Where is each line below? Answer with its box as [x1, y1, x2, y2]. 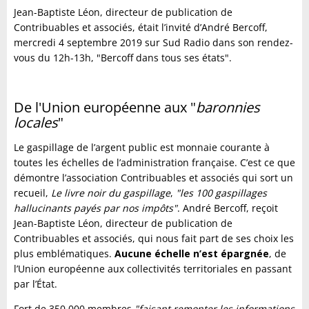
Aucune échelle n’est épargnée [114, 247, 269, 260]
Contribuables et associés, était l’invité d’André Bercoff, [14, 21, 268, 34]
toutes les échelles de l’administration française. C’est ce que [14, 156, 295, 169]
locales [14, 113, 58, 132]
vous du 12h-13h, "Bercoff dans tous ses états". [14, 51, 232, 64]
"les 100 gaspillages [176, 186, 267, 199]
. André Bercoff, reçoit [177, 201, 278, 215]
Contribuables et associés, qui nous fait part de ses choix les [14, 232, 294, 245]
